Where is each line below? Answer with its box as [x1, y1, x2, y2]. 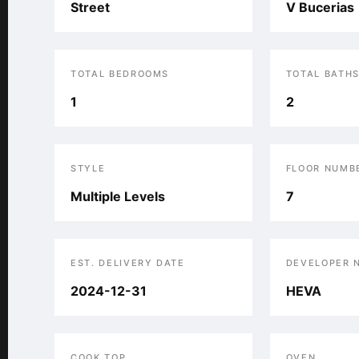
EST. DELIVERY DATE [71, 257, 185, 268]
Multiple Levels [71, 188, 165, 204]
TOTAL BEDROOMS [71, 68, 170, 79]
